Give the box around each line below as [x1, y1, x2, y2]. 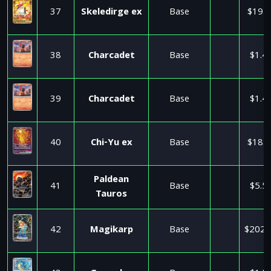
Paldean [94, 172, 129, 188]
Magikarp [90, 223, 133, 238]
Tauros [96, 187, 127, 203]
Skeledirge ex [80, 5, 142, 21]
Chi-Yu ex [90, 135, 132, 151]
